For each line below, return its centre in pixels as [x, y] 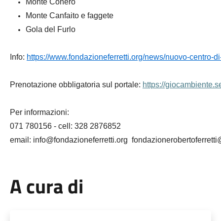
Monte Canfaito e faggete [69, 16]
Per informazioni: [39, 112]
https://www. [47, 57]
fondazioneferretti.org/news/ [117, 57]
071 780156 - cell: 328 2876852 [65, 126]
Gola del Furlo [50, 29]
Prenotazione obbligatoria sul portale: [76, 85]
